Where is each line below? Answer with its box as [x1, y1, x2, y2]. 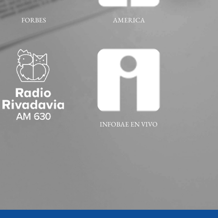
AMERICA [112, 15, 145, 24]
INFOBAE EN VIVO [100, 120, 158, 129]
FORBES [21, 15, 46, 24]
